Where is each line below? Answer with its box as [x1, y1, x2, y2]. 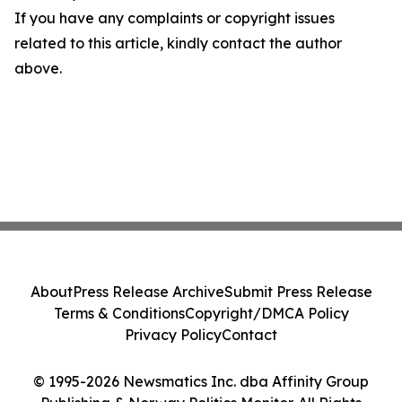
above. [14, 58, 62, 77]
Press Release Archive [72, 283, 224, 301]
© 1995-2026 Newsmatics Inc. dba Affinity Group [33, 372, 369, 390]
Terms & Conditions [53, 304, 185, 322]
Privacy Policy [125, 326, 222, 344]
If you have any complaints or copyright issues [14, 8, 335, 27]
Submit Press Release [223, 283, 372, 301]
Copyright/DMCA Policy [184, 304, 349, 322]
